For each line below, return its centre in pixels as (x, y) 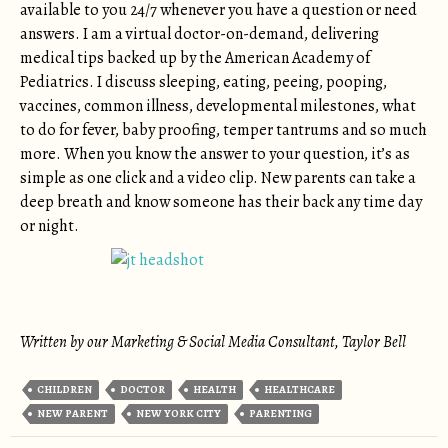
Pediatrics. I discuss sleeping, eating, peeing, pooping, (203, 82)
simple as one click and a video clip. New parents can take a (218, 178)
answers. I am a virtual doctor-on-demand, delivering (199, 34)
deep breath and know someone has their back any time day (221, 202)
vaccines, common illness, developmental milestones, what (218, 106)
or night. (49, 226)
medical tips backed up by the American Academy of (195, 58)
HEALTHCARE (299, 389)
